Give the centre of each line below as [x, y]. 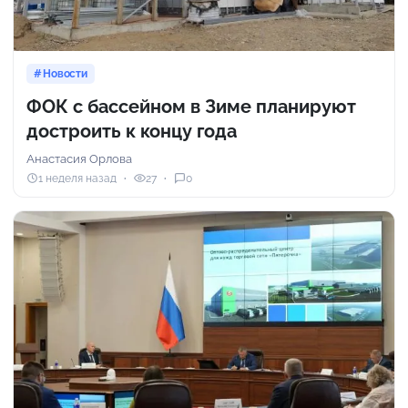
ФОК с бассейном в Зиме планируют [191, 107]
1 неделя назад [77, 178]
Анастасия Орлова [79, 159]
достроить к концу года [132, 132]
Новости [65, 74]
